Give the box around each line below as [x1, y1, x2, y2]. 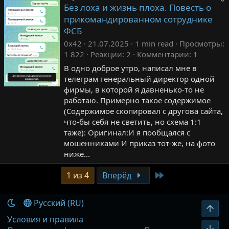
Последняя [165, 169, 209, 180]
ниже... [64, 148, 90, 159]
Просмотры [179, 38, 222, 49]
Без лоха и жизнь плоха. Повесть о [64, 1, 211, 13]
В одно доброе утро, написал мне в [64, 62, 197, 73]
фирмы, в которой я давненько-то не [64, 84, 204, 95]
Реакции [90, 49, 122, 59]
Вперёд [102, 169, 133, 181]
